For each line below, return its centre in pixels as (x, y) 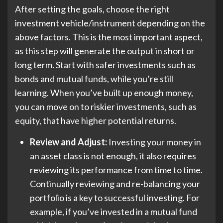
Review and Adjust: (68, 142)
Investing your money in (154, 142)
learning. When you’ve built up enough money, (104, 93)
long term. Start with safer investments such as (105, 65)
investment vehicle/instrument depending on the (110, 23)
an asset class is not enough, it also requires (113, 156)
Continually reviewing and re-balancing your (115, 184)
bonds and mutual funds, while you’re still (94, 79)
